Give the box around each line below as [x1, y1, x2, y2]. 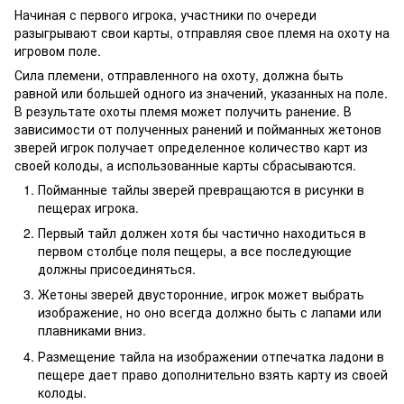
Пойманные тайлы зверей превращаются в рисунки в [38, 179, 364, 198]
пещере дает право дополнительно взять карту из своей [38, 364, 388, 383]
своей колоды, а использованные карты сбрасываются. [14, 155, 356, 174]
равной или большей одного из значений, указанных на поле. [14, 83, 388, 102]
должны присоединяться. [38, 259, 196, 278]
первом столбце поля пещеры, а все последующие [38, 241, 352, 260]
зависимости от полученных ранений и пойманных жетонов [14, 119, 381, 138]
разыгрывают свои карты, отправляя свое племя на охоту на [14, 23, 390, 41]
